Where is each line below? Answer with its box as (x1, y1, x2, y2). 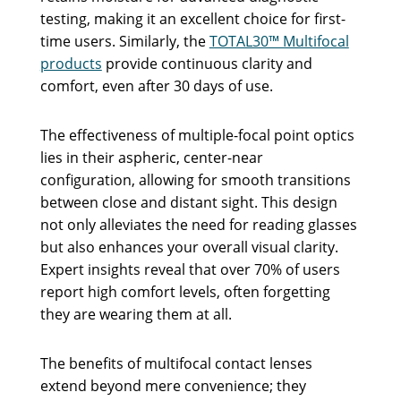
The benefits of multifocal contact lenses (39, 354, 312, 374)
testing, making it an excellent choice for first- (39, 9, 346, 30)
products (39, 54, 102, 74)
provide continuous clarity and (101, 54, 312, 74)
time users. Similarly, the (39, 31, 209, 52)
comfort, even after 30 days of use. (39, 76, 273, 97)
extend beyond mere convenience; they (39, 376, 306, 397)
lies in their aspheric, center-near (39, 148, 263, 168)
